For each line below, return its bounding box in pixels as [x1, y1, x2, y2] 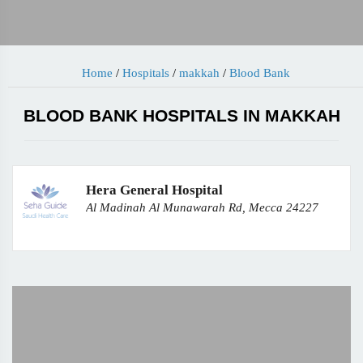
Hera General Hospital [86, 182, 223, 198]
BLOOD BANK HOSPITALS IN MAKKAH [23, 106, 340, 125]
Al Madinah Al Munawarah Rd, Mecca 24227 [86, 201, 318, 214]
